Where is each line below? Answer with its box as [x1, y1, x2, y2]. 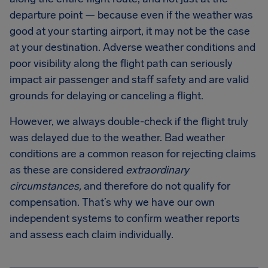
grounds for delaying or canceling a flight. [10, 89, 203, 102]
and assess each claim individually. [10, 228, 173, 241]
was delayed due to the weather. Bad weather [10, 131, 225, 144]
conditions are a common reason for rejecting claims [10, 147, 256, 160]
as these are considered [10, 163, 126, 176]
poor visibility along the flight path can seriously [10, 57, 233, 70]
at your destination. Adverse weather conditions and [10, 41, 255, 54]
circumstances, [10, 179, 81, 193]
